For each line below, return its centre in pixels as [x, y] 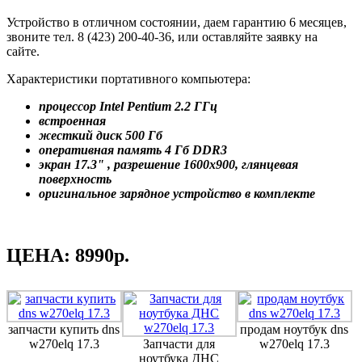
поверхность [75, 179]
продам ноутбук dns [295, 330]
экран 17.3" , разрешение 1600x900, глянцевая [168, 164]
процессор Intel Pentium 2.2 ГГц [128, 106]
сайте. [25, 51]
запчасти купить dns [64, 330]
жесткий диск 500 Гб [101, 135]
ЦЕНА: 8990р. [68, 255]
